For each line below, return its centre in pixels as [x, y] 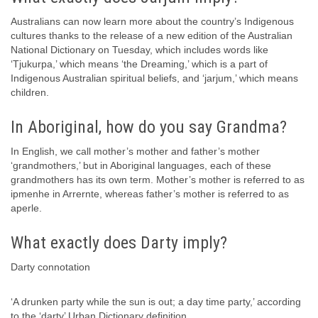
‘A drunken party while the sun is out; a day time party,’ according [156, 302]
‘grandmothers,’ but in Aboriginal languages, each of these [141, 166]
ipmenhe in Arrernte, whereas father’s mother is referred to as [150, 194]
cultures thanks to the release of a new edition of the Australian [152, 36]
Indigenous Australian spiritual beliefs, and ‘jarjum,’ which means [154, 78]
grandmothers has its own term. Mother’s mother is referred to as [158, 180]
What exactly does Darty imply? [119, 243]
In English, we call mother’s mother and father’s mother [135, 152]
